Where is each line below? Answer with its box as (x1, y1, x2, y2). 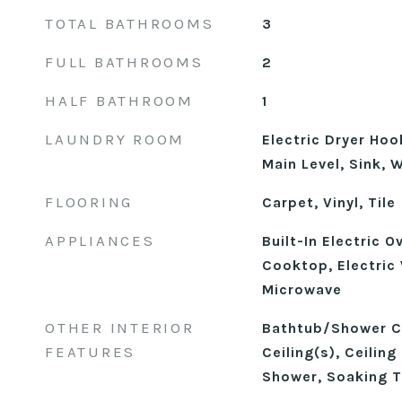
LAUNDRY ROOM (45, 130, 185, 148)
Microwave (261, 281, 342, 298)
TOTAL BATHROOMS (45, 14, 214, 32)
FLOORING (45, 193, 133, 211)
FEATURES (45, 343, 135, 361)
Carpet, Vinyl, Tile (261, 194, 396, 211)
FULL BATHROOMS (45, 53, 204, 71)
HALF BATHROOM (45, 92, 194, 109)
